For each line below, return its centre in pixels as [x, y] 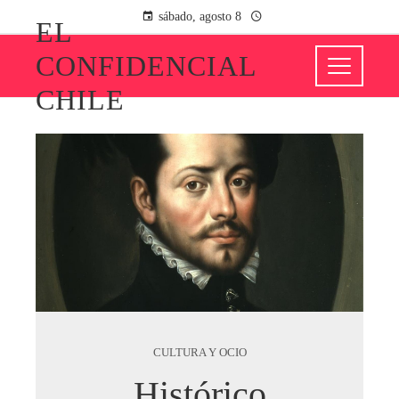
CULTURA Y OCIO [199, 353]
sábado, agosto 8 [199, 16]
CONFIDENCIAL [146, 66]
